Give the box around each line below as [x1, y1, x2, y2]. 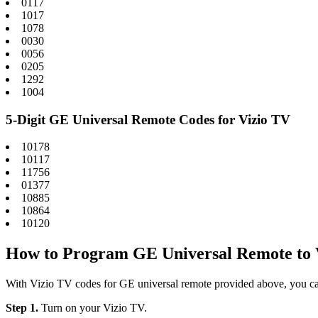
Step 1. [6, 302, 38, 314]
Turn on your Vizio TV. [38, 302, 147, 314]
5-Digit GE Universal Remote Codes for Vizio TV [6, 111, 290, 127]
